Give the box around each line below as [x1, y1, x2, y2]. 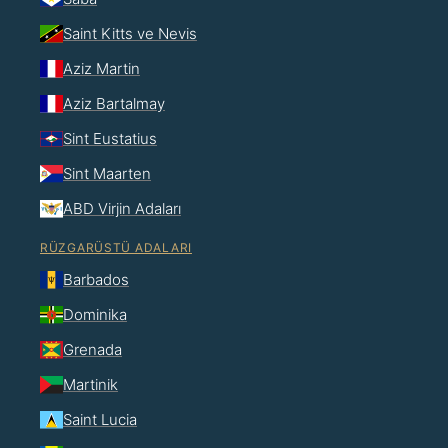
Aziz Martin [63, 58, 140, 78]
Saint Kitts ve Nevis [63, 23, 197, 43]
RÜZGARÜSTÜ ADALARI [40, 239, 192, 255]
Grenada [63, 339, 122, 359]
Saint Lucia [63, 409, 137, 429]
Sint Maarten [63, 163, 151, 183]
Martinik [63, 374, 118, 394]
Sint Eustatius [63, 128, 157, 148]
